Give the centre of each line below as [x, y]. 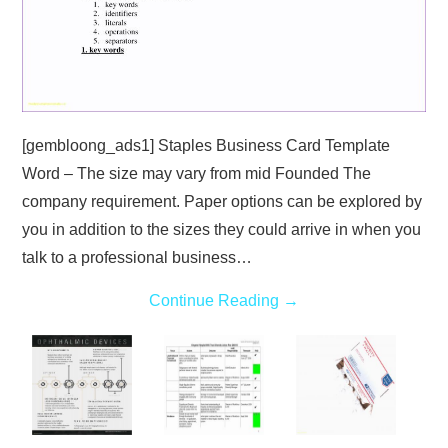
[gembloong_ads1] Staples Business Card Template [206, 145]
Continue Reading [216, 300]
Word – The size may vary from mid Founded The [197, 173]
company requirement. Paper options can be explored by [222, 201]
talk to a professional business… [137, 257]
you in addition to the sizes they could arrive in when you [222, 229]
